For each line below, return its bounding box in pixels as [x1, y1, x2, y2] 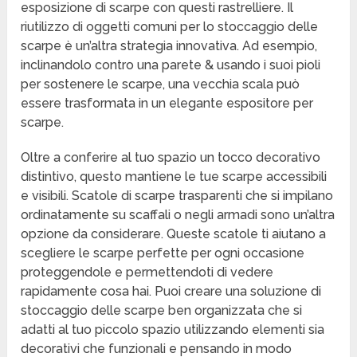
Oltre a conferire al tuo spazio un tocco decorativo [21, 150, 321, 166]
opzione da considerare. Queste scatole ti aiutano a [21, 226, 327, 242]
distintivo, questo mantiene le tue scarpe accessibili [21, 169, 328, 185]
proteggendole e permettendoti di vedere [21, 265, 274, 280]
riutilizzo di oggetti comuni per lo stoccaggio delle [21, 19, 319, 35]
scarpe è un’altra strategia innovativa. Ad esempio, [21, 38, 318, 54]
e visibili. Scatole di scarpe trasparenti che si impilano [21, 188, 334, 204]
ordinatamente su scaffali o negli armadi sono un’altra [21, 207, 335, 223]
